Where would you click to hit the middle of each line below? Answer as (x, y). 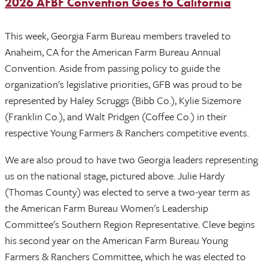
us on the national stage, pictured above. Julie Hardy (115, 175)
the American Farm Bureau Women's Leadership (106, 208)
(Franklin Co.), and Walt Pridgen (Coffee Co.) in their (116, 116)
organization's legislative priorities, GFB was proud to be (123, 84)
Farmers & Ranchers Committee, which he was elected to (125, 256)
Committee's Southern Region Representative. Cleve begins (130, 224)
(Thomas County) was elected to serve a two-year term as (127, 191)
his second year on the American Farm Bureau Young (116, 240)
